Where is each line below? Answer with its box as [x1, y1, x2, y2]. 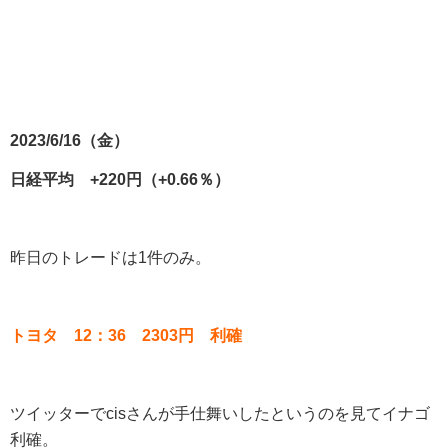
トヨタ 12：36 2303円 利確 [10, 326, 242, 344]
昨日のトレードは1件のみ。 [10, 248, 211, 266]
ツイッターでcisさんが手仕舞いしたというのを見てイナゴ [10, 404, 430, 422]
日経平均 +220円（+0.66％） [10, 170, 230, 188]
